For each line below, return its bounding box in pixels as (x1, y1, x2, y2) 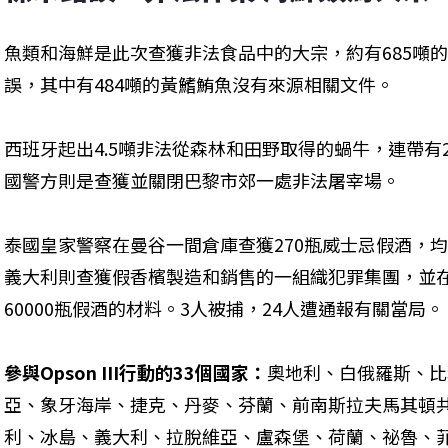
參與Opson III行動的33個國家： (4, 359, 267, 386)
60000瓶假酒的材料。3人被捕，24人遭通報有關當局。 (4, 295, 444, 322)
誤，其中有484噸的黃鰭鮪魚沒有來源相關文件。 (4, 71, 394, 98)
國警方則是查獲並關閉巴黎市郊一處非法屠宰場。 (4, 167, 400, 194)
